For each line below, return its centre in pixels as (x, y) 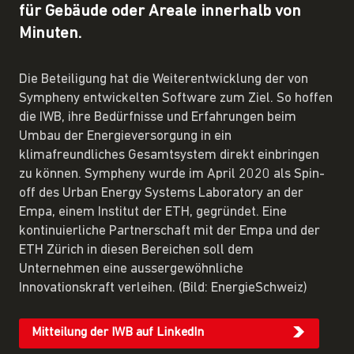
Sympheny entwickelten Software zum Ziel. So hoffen (176, 98)
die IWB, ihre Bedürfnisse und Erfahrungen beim (158, 117)
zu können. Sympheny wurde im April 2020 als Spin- (172, 174)
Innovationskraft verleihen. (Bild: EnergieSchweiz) (163, 288)
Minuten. (50, 33)
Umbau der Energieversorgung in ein (125, 136)
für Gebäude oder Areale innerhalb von (160, 11)
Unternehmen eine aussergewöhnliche (131, 269)
